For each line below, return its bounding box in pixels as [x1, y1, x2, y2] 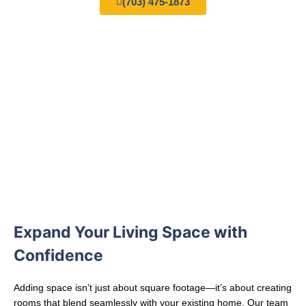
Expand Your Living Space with [14, 223, 247, 242]
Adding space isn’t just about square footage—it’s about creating [14, 283, 292, 294]
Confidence [14, 246, 103, 266]
